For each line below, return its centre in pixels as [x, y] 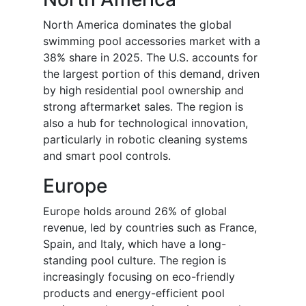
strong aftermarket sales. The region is [143, 107]
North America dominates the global [137, 25]
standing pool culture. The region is [135, 261]
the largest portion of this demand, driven [151, 74]
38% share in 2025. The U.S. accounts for [150, 58]
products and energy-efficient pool [134, 293]
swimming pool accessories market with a [152, 41]
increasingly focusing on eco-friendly [139, 277]
